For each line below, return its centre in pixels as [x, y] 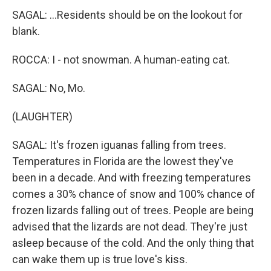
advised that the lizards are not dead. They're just [130, 227]
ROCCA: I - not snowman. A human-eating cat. [121, 60]
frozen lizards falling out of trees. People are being [133, 210]
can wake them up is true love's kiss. [100, 259]
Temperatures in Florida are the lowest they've [123, 161]
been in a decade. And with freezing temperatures [132, 178]
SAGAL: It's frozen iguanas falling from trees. [119, 145]
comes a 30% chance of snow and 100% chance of [134, 194]
